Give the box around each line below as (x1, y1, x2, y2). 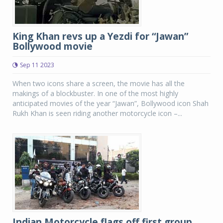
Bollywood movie (12, 40, 93, 53)
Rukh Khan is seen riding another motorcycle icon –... (12, 109, 182, 118)
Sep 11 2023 (20, 61, 54, 69)
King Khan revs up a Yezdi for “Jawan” (12, 30, 188, 43)
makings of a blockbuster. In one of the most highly (12, 89, 178, 98)
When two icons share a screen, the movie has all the (12, 79, 185, 88)
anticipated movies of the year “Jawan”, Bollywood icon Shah (12, 99, 209, 108)
